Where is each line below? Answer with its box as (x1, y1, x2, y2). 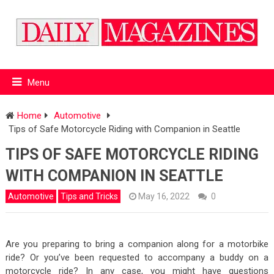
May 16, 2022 (138, 191, 190, 201)
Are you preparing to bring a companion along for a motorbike (5, 238, 269, 250)
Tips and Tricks (60, 191, 118, 201)
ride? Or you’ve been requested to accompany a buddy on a (5, 251, 269, 263)
